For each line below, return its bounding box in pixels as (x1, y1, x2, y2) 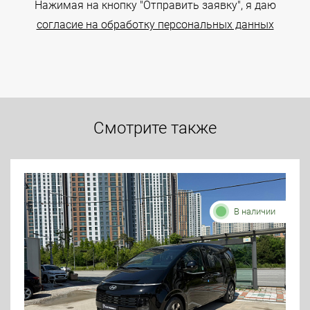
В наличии (234, 206, 275, 217)
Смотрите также (93, 118, 217, 138)
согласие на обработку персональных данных (36, 18, 274, 31)
